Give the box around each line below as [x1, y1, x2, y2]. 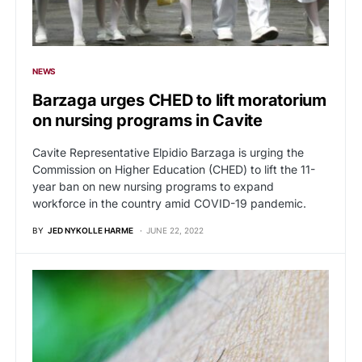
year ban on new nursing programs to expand [32, 179, 274, 194]
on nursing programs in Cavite [32, 111, 263, 131]
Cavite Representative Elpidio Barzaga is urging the [32, 145, 304, 160]
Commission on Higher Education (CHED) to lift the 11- [32, 162, 315, 177]
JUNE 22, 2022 [146, 225, 204, 236]
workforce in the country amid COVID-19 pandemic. [32, 196, 306, 211]
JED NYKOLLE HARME [48, 225, 133, 236]
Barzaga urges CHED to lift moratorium [32, 90, 326, 111]
